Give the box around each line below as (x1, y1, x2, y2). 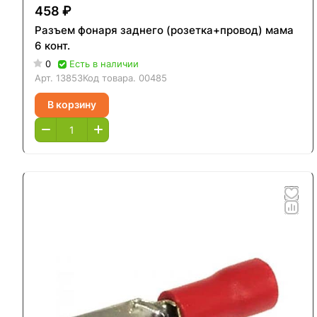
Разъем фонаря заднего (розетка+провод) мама (35, 23, 294, 37)
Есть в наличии (69, 57, 139, 69)
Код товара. (83, 71, 139, 83)
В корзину (47, 98, 96, 111)
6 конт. (35, 38, 70, 52)
